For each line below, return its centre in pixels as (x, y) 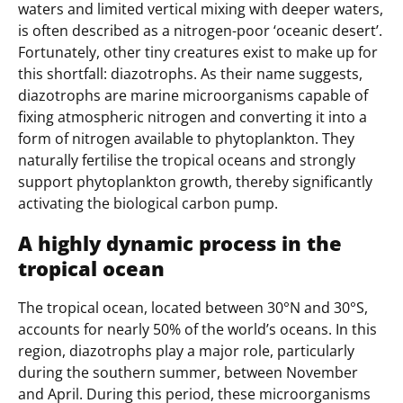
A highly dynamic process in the (180, 243)
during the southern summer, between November (188, 373)
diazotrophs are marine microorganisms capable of (193, 95)
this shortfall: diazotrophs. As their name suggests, (190, 73)
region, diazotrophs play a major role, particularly (186, 351)
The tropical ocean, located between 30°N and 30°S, (193, 308)
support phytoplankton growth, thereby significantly (195, 181)
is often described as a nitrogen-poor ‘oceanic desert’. (200, 30)
